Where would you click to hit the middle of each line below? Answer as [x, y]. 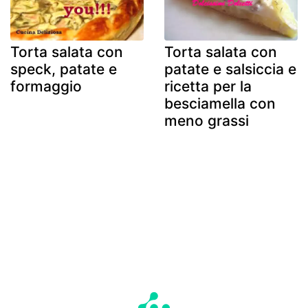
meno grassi [207, 121]
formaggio [46, 87]
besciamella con [220, 104]
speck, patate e [64, 69]
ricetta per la [208, 87]
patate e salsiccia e [230, 69]
